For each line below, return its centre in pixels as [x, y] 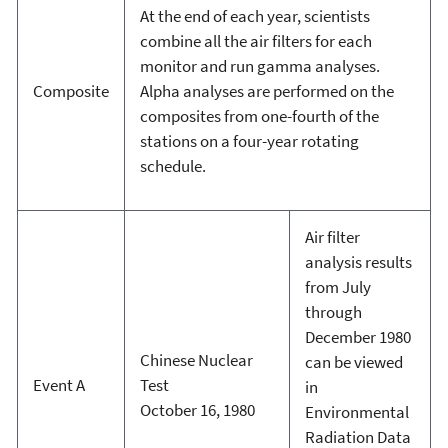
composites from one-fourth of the [259, 115]
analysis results [358, 261]
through [333, 311]
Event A [58, 384]
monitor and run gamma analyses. [259, 65]
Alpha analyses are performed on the [266, 90]
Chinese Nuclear [196, 359]
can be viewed [353, 361]
